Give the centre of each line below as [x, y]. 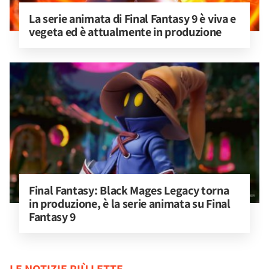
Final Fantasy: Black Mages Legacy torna [130, 190]
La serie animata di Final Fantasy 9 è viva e [134, 19]
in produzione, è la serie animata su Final [131, 204]
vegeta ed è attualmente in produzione [125, 32]
